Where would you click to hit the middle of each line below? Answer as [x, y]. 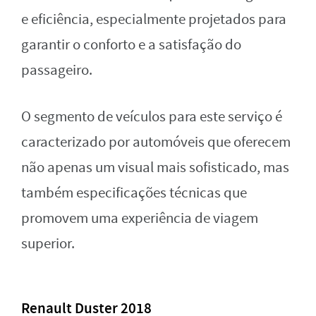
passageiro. [57, 70]
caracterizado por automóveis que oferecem [156, 142]
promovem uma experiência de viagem [140, 218]
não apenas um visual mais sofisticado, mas [155, 167]
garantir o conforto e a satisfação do [131, 44]
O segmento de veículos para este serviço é [152, 116]
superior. [48, 243]
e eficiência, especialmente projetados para [154, 19]
